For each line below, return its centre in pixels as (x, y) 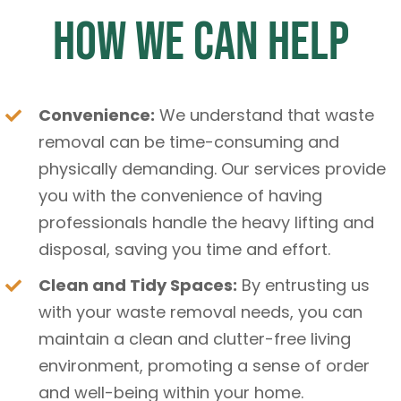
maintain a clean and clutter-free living (195, 338)
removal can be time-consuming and (189, 141)
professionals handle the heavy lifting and (207, 222)
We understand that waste (265, 115)
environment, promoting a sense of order (205, 365)
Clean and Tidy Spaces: (138, 285)
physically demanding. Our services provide (213, 168)
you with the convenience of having (181, 195)
